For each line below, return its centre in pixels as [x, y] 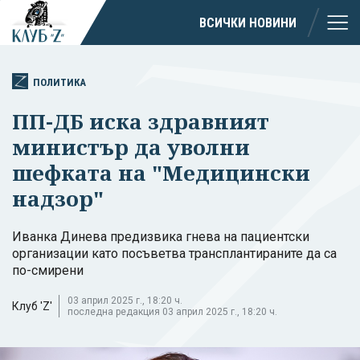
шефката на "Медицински [161, 172]
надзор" [58, 198]
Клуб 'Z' [32, 306]
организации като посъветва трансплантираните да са [174, 253]
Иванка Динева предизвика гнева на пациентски [161, 236]
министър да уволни [131, 147]
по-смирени [48, 270]
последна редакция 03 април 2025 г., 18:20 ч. [172, 311]
